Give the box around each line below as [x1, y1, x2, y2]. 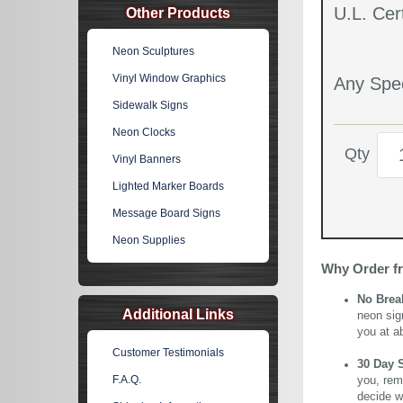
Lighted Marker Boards [112, 180, 225, 193]
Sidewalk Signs [112, 99, 189, 112]
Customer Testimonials [112, 346, 225, 359]
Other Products [126, 5, 230, 21]
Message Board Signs [112, 207, 221, 219]
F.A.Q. [112, 373, 142, 386]
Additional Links [122, 307, 234, 322]
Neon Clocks [112, 126, 176, 139]
